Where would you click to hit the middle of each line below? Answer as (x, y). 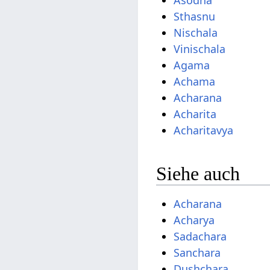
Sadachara (200, 236)
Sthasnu (195, 16)
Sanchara (197, 252)
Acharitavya (204, 130)
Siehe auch (198, 174)
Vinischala (200, 49)
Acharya (194, 220)
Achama (195, 81)
